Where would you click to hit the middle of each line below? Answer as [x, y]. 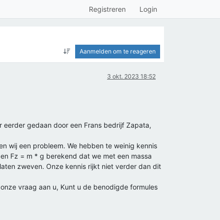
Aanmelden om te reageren [118, 51]
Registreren [107, 9]
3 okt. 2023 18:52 [131, 76]
